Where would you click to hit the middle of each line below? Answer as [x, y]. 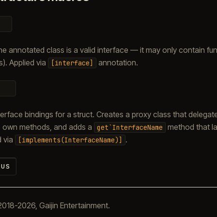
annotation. [117, 62]
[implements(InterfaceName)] [70, 140]
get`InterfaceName [130, 127]
